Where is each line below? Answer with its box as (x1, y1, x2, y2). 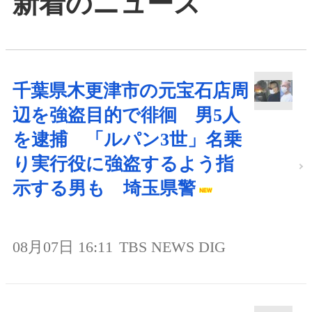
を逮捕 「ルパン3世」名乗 (13, 129, 242, 150)
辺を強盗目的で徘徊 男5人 (13, 104, 240, 125)
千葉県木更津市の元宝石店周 (13, 80, 249, 101)
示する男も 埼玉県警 (13, 178, 196, 198)
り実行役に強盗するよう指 (13, 153, 234, 174)
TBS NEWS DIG (119, 237, 226, 256)
